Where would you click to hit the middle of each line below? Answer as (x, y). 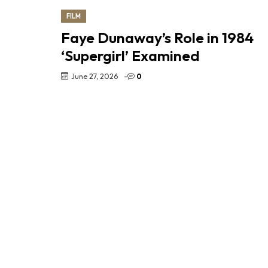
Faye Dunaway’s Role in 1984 (157, 37)
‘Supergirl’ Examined (130, 55)
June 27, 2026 (95, 76)
